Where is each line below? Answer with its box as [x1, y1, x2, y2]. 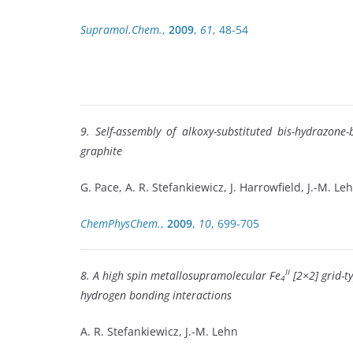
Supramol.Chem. [80, 22, 162, 37]
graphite [80, 143, 122, 158]
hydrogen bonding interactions [80, 287, 232, 303]
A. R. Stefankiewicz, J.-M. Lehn [80, 323, 238, 339]
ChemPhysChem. [80, 215, 161, 231]
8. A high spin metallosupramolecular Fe [80, 267, 281, 283]
